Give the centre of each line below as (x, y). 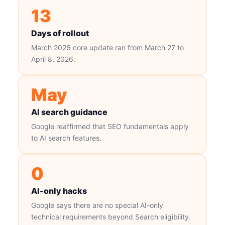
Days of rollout (60, 33)
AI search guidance (69, 112)
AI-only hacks (59, 191)
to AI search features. (66, 138)
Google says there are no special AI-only (97, 205)
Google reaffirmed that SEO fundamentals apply (110, 126)
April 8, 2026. (53, 59)
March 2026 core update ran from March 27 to (107, 47)
